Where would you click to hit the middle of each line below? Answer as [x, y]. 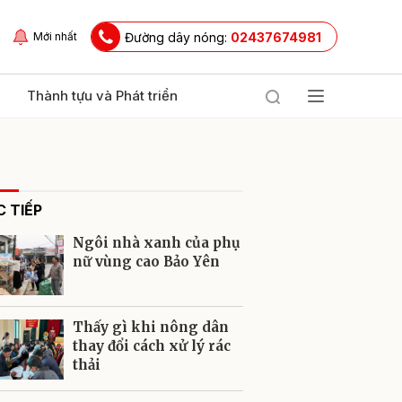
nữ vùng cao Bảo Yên [146, 262]
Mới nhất [55, 36]
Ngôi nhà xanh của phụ [157, 243]
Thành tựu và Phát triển [102, 96]
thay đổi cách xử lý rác [152, 346]
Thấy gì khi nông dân [151, 327]
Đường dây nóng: [178, 37]
